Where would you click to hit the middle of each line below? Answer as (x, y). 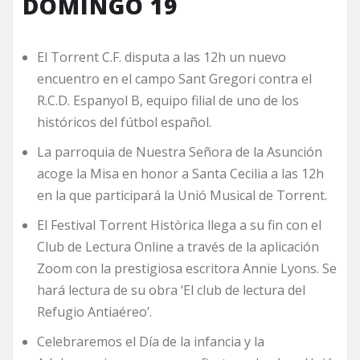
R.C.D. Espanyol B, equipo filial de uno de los (168, 101)
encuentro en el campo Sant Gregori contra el (174, 79)
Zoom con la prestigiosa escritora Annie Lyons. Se (187, 269)
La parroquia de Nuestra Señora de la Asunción (180, 152)
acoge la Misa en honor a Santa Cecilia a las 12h (180, 174)
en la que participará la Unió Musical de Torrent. (182, 196)
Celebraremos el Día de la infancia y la (151, 342)
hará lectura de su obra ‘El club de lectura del (171, 290)
